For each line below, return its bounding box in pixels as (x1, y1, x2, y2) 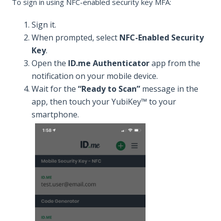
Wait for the (32, 83, 78, 95)
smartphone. (32, 109, 79, 120)
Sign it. (32, 19, 56, 31)
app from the (149, 58, 200, 69)
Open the (32, 58, 68, 69)
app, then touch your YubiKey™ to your (32, 96, 176, 108)
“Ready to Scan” (78, 83, 140, 95)
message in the (140, 83, 198, 95)
